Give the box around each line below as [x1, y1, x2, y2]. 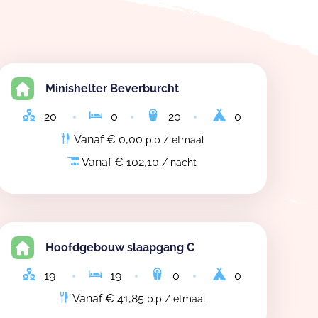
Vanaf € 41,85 [70, 292, 147, 305]
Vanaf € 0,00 [71, 133, 146, 146]
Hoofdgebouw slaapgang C [45, 241, 194, 254]
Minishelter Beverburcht [45, 82, 179, 95]
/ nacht [162, 157, 197, 168]
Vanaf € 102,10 [79, 155, 162, 169]
